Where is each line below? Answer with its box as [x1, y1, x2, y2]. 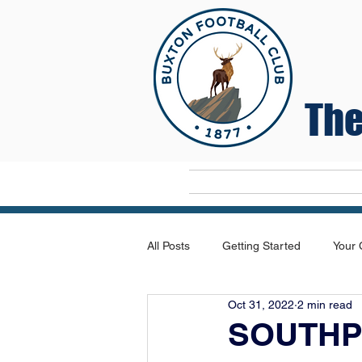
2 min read [297, 297, 352, 311]
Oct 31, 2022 [228, 297, 294, 311]
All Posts [147, 238, 190, 252]
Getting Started [222, 238, 301, 252]
